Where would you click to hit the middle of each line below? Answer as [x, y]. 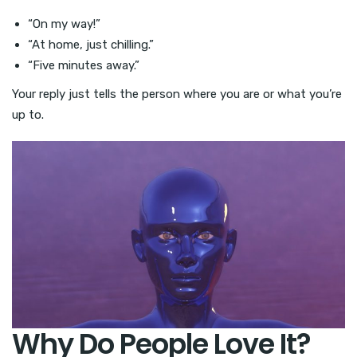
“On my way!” [64, 24]
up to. [28, 114]
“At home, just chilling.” [91, 44]
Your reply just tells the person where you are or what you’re [177, 94]
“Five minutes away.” [84, 65]
